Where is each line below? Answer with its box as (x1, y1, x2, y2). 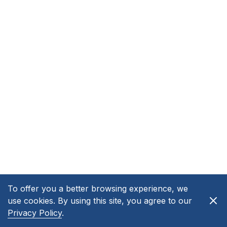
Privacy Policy (8, 208, 62, 218)
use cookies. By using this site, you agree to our (8, 196, 192, 206)
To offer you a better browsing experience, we (8, 183, 188, 194)
